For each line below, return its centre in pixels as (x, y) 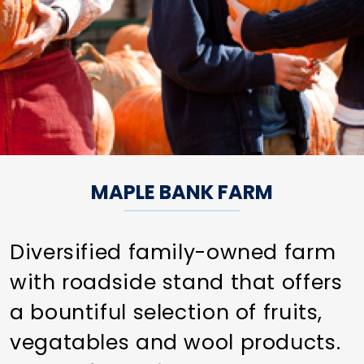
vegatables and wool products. (175, 342)
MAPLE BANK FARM (182, 192)
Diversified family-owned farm (173, 252)
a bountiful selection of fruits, (166, 312)
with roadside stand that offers (176, 282)
